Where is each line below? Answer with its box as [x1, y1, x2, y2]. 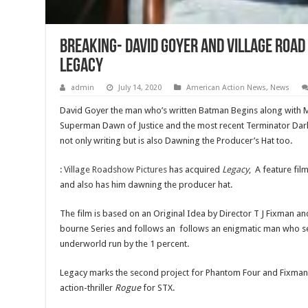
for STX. [141, 283, 175, 294]
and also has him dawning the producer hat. [60, 179, 233, 190]
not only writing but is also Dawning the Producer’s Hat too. [60, 135, 293, 146]
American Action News [186, 83, 267, 93]
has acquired [167, 164, 223, 175]
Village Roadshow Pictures [64, 164, 168, 175]
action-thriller [60, 283, 113, 294]
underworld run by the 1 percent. [60, 239, 190, 250]
